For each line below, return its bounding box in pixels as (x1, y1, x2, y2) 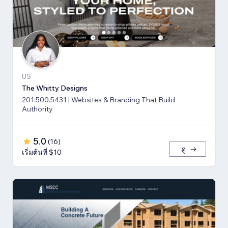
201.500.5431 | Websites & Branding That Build (22, 95, 175, 104)
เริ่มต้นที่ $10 (22, 147, 62, 157)
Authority (22, 104, 53, 113)
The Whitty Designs (22, 83, 88, 93)
